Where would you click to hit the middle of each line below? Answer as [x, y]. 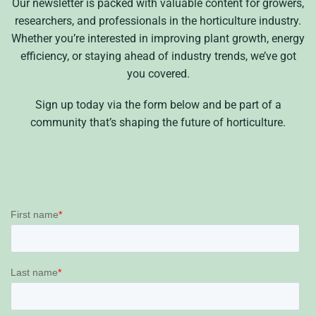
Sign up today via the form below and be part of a [158, 104]
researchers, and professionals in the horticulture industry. [158, 21]
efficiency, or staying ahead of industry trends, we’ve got [158, 56]
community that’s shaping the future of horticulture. [158, 122]
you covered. [158, 74]
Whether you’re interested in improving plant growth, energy [158, 39]
